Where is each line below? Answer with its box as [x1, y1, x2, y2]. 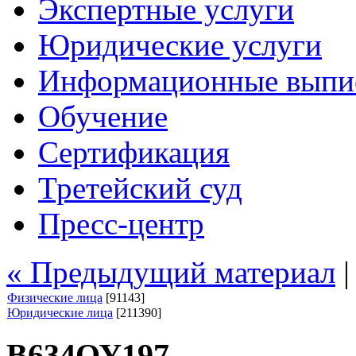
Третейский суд [38, 171, 242, 205]
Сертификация [38, 135, 230, 169]
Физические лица [7, 291, 103, 304]
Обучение [38, 99, 168, 133]
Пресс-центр [38, 207, 204, 241]
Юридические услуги [38, 28, 322, 62]
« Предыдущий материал [6, 255, 335, 289]
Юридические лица [7, 306, 113, 319]
